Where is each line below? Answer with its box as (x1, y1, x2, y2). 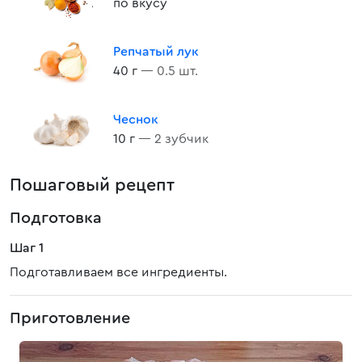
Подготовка (10, 210, 102, 226)
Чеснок (113, 113, 158, 126)
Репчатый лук (113, 45, 199, 58)
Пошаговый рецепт (10, 176, 175, 194)
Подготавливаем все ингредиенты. (10, 266, 227, 279)
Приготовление (10, 310, 130, 326)
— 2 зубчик (138, 133, 208, 145)
